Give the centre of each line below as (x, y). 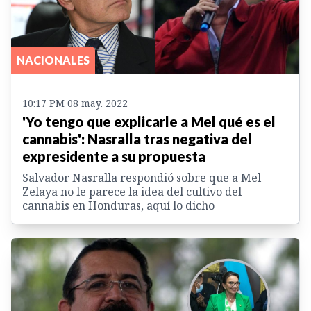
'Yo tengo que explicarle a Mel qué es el (149, 122)
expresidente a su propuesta (114, 157)
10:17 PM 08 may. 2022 (75, 103)
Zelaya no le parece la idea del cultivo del (132, 192)
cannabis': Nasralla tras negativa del (137, 139)
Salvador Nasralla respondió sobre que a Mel (142, 178)
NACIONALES (53, 60)
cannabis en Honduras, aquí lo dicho (118, 206)
